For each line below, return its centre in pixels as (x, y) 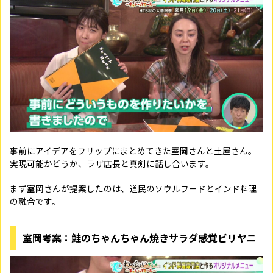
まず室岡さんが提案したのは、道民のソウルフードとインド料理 (133, 188)
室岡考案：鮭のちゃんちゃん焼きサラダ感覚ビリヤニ (140, 238)
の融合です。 (35, 201)
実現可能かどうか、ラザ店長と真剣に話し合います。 (112, 163)
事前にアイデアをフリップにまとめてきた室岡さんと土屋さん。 (133, 151)
